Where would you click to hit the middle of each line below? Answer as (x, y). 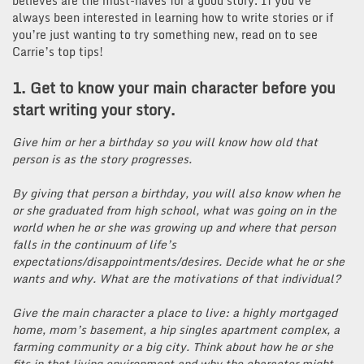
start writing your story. (94, 110)
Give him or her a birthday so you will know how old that (165, 142)
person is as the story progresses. (102, 159)
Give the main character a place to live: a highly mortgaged (175, 313)
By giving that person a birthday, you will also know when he (176, 193)
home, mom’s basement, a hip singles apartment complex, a (176, 330)
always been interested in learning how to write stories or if (173, 18)
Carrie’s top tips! (58, 52)
